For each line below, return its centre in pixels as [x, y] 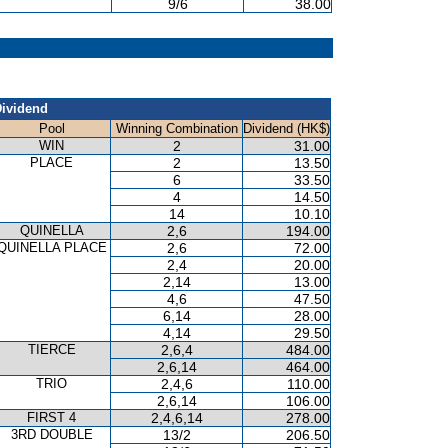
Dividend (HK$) [286, 128]
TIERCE [51, 349]
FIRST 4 [51, 417]
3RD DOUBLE [51, 434]
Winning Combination [176, 128]
